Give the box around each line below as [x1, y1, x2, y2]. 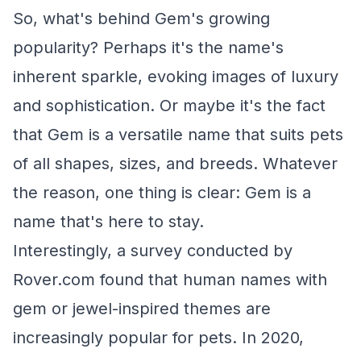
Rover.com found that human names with [13, 270, 327, 289]
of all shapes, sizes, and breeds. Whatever [13, 154, 338, 173]
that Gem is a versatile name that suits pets [13, 125, 343, 144]
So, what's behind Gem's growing [13, 9, 270, 28]
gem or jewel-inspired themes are [13, 299, 271, 318]
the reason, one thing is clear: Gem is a [13, 183, 311, 202]
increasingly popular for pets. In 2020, [13, 328, 304, 347]
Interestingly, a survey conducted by [13, 241, 293, 260]
